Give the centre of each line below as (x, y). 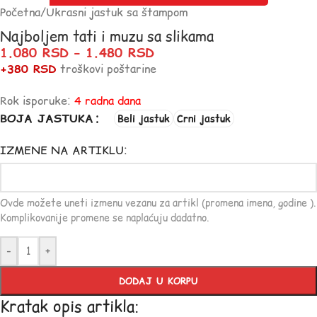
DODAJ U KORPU (158, 281)
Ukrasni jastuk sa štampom (117, 12)
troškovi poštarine (106, 68)
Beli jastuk (144, 119)
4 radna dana (108, 100)
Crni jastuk (204, 119)
